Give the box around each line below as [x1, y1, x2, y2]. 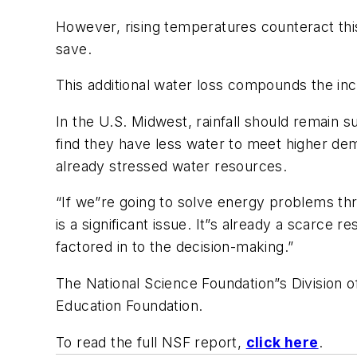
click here [245, 333, 319, 351]
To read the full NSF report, [56, 333, 246, 351]
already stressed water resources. [56, 157, 288, 175]
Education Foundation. [56, 296, 203, 314]
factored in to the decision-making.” [56, 238, 294, 256]
